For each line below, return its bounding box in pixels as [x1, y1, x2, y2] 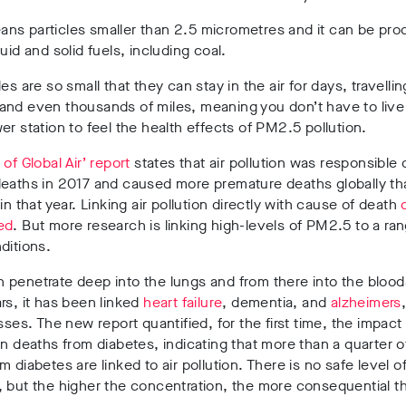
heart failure [143, 292, 223, 312]
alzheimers [330, 292, 401, 312]
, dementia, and [222, 292, 331, 312]
